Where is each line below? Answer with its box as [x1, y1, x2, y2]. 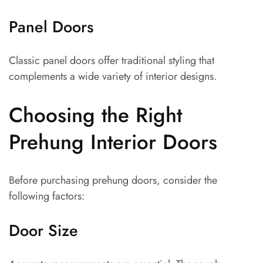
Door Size [9, 219, 78, 242]
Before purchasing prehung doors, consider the [9, 173, 217, 188]
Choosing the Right [9, 100, 182, 130]
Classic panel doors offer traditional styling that [9, 53, 214, 69]
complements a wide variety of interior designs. [9, 69, 217, 85]
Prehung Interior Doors [9, 127, 217, 157]
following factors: [9, 188, 85, 204]
